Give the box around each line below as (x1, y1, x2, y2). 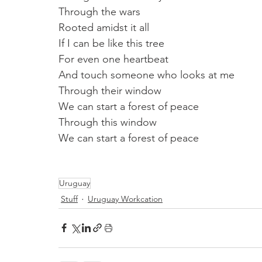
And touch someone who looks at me (58, 68, 235, 81)
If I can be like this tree (58, 36, 164, 50)
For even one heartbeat (58, 52, 168, 65)
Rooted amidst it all (58, 20, 149, 34)
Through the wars (58, 5, 140, 18)
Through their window (58, 84, 161, 97)
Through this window (58, 115, 160, 129)
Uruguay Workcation (88, 194, 163, 205)
